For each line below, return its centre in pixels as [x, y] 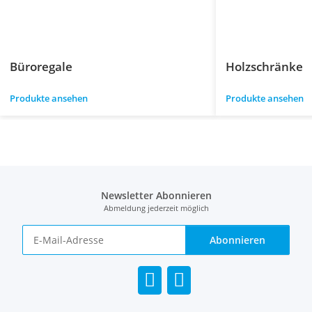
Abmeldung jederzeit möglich [156, 208]
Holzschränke [264, 66]
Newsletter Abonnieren [156, 195]
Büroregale [41, 66]
